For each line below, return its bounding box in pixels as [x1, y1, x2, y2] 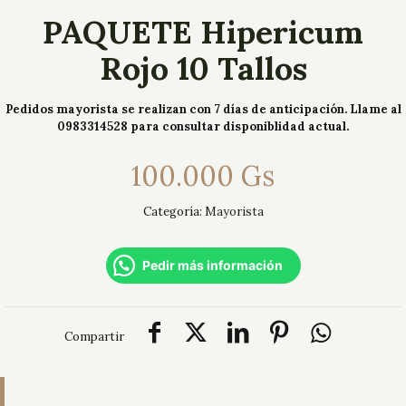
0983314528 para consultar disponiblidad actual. [57, 119, 349, 134]
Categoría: [142, 204, 205, 219]
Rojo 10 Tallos [99, 48, 307, 89]
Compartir [64, 329, 124, 344]
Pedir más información [141, 257, 283, 273]
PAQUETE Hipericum [43, 12, 363, 53]
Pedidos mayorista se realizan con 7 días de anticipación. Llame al [5, 101, 401, 117]
